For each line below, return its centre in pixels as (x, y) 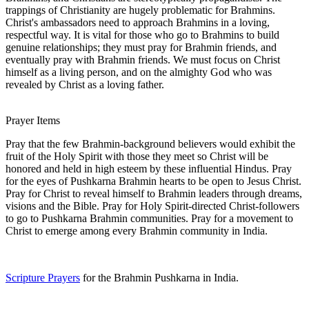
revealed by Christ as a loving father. (85, 84)
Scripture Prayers (43, 277)
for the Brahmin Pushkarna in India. (159, 277)
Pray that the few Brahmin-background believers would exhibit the (150, 143)
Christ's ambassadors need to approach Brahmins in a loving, (138, 22)
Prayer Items (33, 120)
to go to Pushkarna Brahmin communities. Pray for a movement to (149, 218)
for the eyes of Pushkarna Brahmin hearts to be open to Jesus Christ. (153, 181)
